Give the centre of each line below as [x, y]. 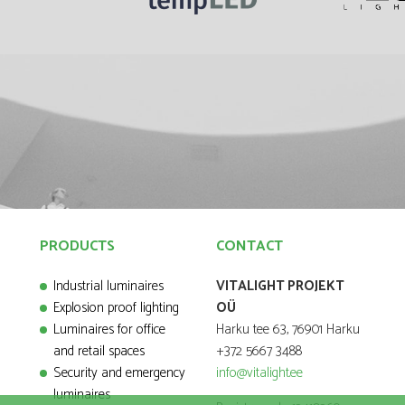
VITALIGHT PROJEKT [280, 286]
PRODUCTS [77, 246]
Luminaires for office [109, 330]
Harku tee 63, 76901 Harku [288, 330]
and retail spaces [99, 351]
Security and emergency [119, 373]
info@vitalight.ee [259, 373]
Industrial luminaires [108, 286]
